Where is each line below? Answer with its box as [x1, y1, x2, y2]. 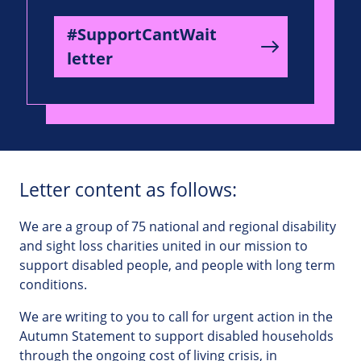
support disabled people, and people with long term [19, 256, 335, 275]
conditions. [19, 276, 87, 294]
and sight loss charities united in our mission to [19, 237, 308, 255]
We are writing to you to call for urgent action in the [19, 308, 333, 326]
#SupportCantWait [67, 23, 217, 46]
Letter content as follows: [19, 177, 237, 203]
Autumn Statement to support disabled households [19, 327, 334, 346]
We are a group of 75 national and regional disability [19, 218, 336, 236]
